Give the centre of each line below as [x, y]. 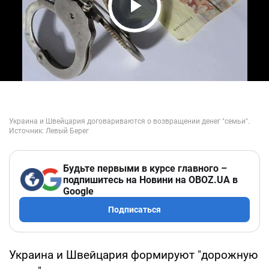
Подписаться [134, 209]
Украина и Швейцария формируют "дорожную [134, 255]
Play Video [168, 29]
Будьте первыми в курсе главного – [145, 168]
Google [78, 191]
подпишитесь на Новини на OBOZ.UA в [150, 180]
